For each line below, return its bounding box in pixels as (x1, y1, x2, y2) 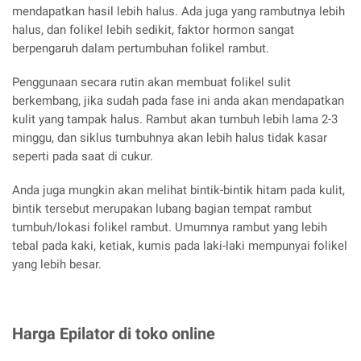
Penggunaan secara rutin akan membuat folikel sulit (12, 74, 291, 89)
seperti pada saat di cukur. (12, 148, 153, 164)
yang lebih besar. (12, 256, 102, 272)
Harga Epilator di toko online (12, 325, 215, 344)
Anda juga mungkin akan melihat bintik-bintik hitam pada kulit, (12, 182, 345, 197)
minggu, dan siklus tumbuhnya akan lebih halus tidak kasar (12, 130, 327, 145)
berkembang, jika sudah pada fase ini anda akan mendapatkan (12, 93, 344, 108)
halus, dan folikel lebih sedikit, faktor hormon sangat (12, 23, 294, 38)
